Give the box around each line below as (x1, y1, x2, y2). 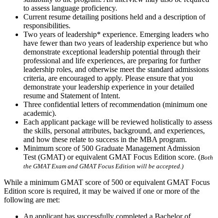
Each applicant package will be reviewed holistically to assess (23, 118, 212, 127)
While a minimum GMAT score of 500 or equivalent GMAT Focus (4, 178, 210, 187)
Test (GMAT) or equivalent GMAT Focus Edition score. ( (23, 153, 200, 162)
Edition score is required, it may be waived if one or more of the (4, 187, 200, 196)
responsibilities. (23, 21, 71, 30)
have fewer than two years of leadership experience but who (23, 39, 208, 48)
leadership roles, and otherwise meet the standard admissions (23, 65, 209, 74)
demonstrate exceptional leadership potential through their (23, 48, 200, 56)
